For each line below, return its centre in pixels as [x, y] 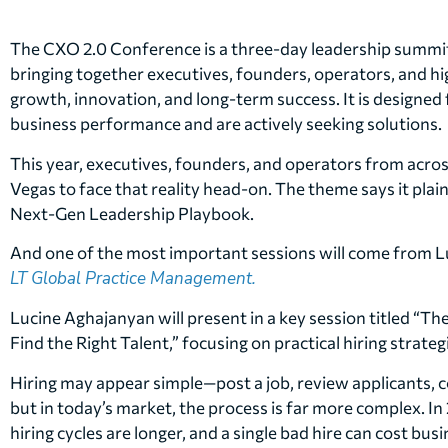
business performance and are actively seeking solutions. [226, 124]
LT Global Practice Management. [133, 278]
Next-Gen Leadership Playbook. [132, 213]
